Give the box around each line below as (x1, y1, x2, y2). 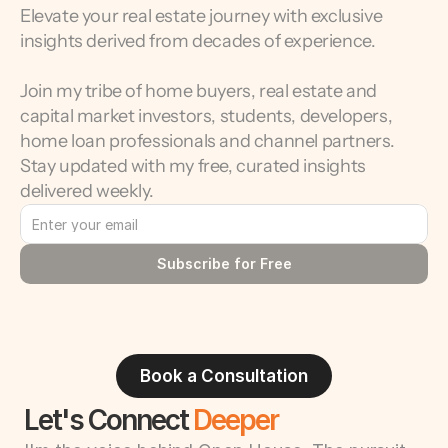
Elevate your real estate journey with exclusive (20, 5, 383, 27)
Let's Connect (24, 403, 193, 437)
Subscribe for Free (156, 255, 292, 272)
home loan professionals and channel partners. (20, 130, 396, 152)
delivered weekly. (20, 180, 154, 202)
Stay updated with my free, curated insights (20, 155, 366, 177)
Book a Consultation (140, 366, 308, 386)
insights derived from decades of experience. (20, 30, 376, 52)
